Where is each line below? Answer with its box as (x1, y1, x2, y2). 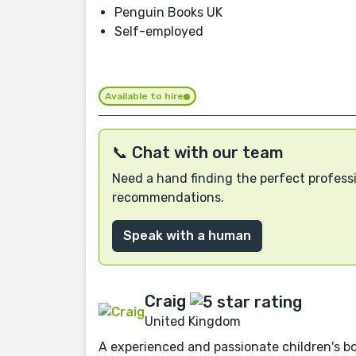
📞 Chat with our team (112, 142, 284, 162)
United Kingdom (145, 314, 241, 330)
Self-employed (114, 24, 203, 40)
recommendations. (112, 189, 224, 205)
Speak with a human (123, 227, 251, 243)
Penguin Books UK (114, 5, 222, 21)
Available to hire (105, 91, 184, 103)
